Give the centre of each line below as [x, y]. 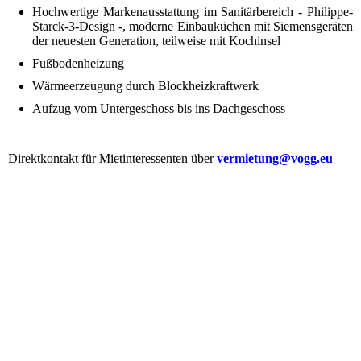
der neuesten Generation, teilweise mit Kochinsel [156, 41]
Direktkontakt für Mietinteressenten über [112, 159]
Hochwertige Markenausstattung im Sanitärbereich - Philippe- [193, 12]
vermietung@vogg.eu [275, 159]
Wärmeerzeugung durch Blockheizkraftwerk [145, 86]
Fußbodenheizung [78, 64]
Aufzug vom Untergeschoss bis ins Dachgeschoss [159, 109]
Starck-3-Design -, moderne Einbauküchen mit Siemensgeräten [193, 27]
